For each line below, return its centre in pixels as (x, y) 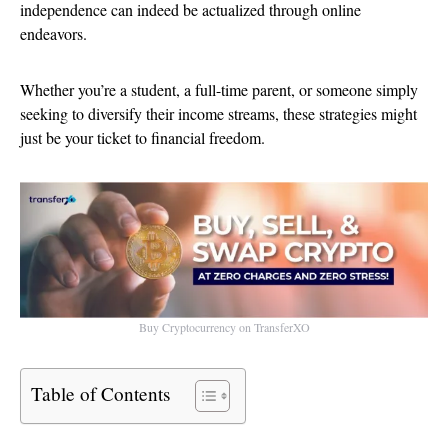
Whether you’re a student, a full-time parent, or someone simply (219, 89)
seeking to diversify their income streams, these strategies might (218, 113)
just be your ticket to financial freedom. (142, 137)
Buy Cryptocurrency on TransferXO (224, 326)
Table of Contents (100, 393)
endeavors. (56, 33)
